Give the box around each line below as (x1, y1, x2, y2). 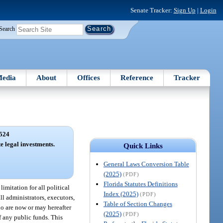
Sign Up (173, 6, 196, 14)
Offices (77, 73, 100, 82)
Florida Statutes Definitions (103, 180, 178, 188)
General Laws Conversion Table (103, 160, 189, 168)
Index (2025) (103, 190, 138, 198)
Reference (120, 73, 154, 82)
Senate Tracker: (130, 6, 174, 14)
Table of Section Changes (103, 200, 172, 208)
